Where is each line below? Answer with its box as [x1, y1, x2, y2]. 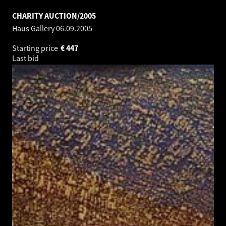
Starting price [12, 42, 60, 53]
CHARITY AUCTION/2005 [12, 10, 96, 21]
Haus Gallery [12, 23, 56, 33]
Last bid [12, 52, 40, 63]
